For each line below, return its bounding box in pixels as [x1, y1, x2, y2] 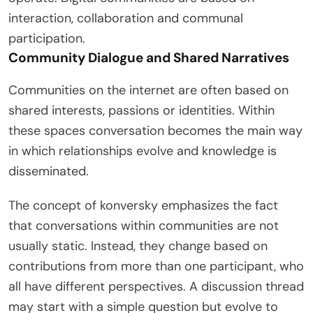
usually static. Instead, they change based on [8, 237, 268, 254]
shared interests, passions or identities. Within [8, 101, 275, 119]
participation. [8, 29, 85, 47]
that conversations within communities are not [8, 217, 279, 234]
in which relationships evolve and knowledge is [8, 142, 277, 159]
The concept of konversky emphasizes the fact [8, 196, 278, 214]
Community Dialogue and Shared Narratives [8, 48, 289, 66]
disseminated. [8, 162, 89, 180]
